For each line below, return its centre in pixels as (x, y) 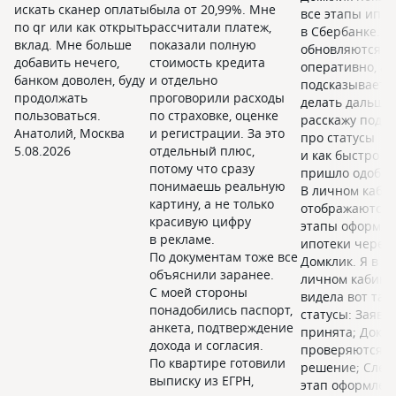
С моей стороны (198, 292)
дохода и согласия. (206, 345)
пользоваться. (57, 115)
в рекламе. (182, 239)
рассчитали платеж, (210, 27)
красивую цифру (200, 221)
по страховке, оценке (214, 115)
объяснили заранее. (212, 274)
